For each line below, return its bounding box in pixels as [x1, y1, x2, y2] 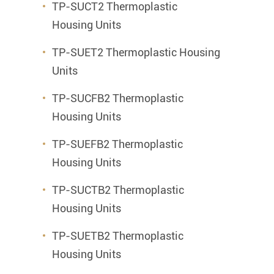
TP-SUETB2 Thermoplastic [52, 229, 183, 242]
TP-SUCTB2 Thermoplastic [52, 183, 184, 196]
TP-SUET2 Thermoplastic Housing [52, 46, 220, 59]
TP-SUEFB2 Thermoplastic [52, 138, 183, 150]
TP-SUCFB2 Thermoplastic [52, 92, 183, 105]
